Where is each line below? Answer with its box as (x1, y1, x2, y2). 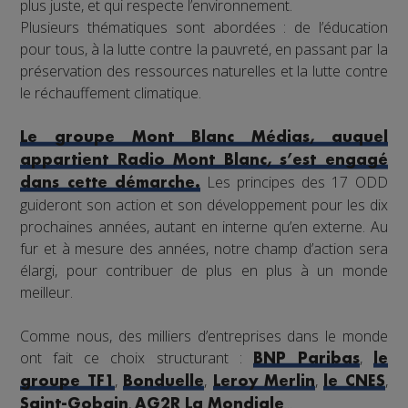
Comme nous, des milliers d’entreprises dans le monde (20, 326, 388, 347)
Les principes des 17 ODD (199, 172, 388, 193)
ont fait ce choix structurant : (20, 348, 253, 369)
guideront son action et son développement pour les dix (20, 195, 388, 216)
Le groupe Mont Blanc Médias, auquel (20, 130, 388, 146)
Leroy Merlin (212, 374, 315, 390)
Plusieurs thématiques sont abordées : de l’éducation (20, 17, 388, 38)
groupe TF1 (20, 374, 115, 390)
